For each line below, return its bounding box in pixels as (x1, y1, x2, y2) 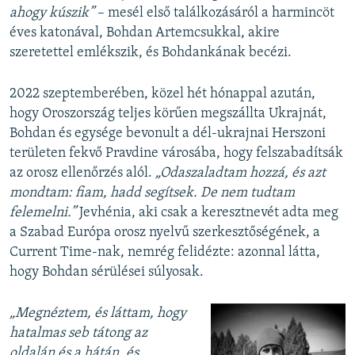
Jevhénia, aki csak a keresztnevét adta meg (79, 205, 338, 221)
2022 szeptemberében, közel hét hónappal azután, (10, 86, 315, 102)
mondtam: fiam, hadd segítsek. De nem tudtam (10, 185, 295, 201)
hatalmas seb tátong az (10, 326, 147, 342)
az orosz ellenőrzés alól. (10, 166, 155, 181)
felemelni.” (10, 205, 79, 221)
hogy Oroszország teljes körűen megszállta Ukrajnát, (10, 106, 326, 122)
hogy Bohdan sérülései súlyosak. (10, 265, 204, 281)
